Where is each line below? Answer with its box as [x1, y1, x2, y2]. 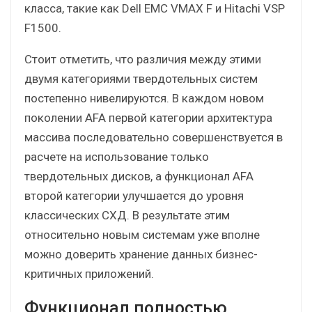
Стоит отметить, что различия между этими [24, 52, 261, 66]
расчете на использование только [24, 149, 209, 164]
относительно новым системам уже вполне [24, 227, 260, 242]
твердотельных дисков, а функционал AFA [24, 169, 253, 183]
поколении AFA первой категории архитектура [24, 110, 272, 125]
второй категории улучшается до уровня [24, 188, 244, 203]
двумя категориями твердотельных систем [24, 71, 258, 86]
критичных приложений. [24, 266, 154, 281]
